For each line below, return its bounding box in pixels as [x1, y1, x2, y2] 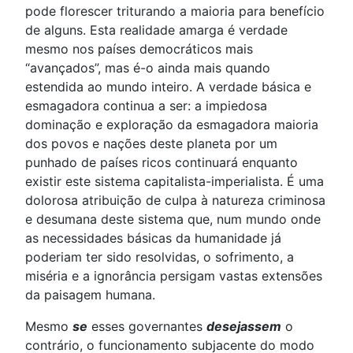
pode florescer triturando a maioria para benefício [25, 3, 325, 20]
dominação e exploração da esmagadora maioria [25, 117, 318, 133]
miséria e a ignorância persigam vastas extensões [25, 268, 322, 284]
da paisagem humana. [25, 287, 155, 303]
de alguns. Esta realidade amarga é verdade [25, 22, 288, 39]
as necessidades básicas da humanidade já [25, 230, 281, 247]
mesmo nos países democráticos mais [25, 41, 253, 58]
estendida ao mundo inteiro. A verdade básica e [25, 79, 311, 95]
